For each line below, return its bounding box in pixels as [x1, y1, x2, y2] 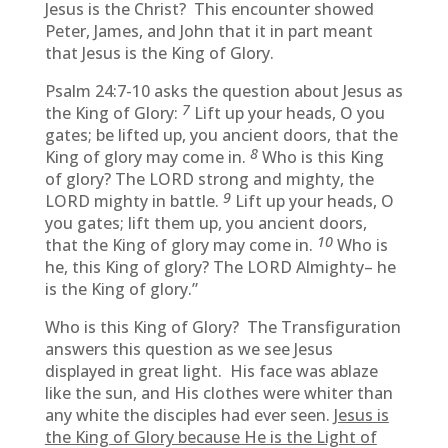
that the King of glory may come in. [44, 234, 317, 256]
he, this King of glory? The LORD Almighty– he [44, 256, 396, 278]
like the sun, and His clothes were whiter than [44, 382, 393, 404]
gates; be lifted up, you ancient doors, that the [44, 124, 398, 146]
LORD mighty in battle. [44, 190, 223, 212]
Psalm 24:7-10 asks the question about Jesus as [44, 80, 403, 102]
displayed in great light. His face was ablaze [44, 360, 378, 382]
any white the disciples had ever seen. [44, 404, 334, 426]
